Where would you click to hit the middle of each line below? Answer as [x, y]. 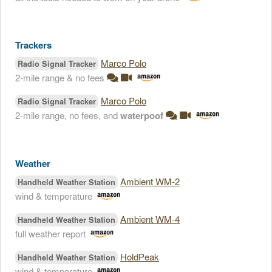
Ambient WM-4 [150, 219]
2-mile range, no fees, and [68, 115]
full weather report [50, 233]
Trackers [33, 45]
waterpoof [142, 115]
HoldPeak [140, 257]
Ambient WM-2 [150, 181]
